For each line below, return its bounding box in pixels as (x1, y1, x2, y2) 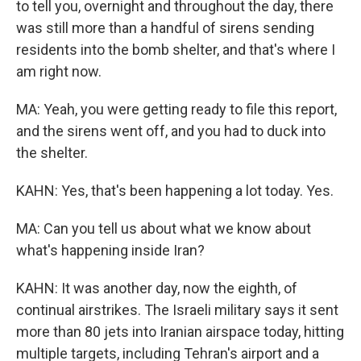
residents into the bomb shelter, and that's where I (16, 40, 335, 58)
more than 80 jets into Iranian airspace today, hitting (16, 322, 344, 340)
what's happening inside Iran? (16, 241, 205, 259)
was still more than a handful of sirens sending (16, 19, 314, 36)
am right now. (16, 62, 102, 80)
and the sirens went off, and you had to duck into (16, 122, 326, 139)
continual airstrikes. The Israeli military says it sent (16, 301, 338, 318)
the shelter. (16, 143, 88, 161)
